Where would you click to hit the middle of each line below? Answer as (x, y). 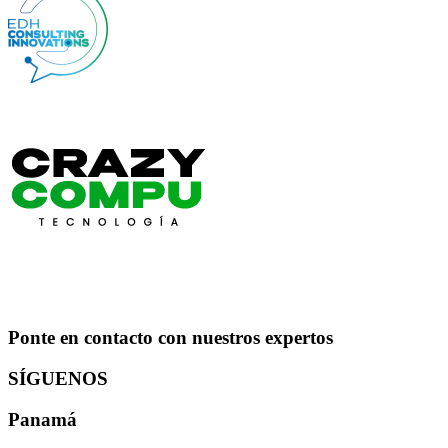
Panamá (42, 419)
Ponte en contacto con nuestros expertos (170, 338)
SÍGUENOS (58, 379)
